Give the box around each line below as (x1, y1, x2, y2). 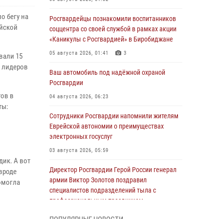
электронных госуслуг (49, 132, 112, 140)
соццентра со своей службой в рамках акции (49, 25, 176, 33)
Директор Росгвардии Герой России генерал (49, 166, 176, 174)
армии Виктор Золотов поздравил (49, 176, 147, 184)
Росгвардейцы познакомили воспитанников (49, 15, 176, 22)
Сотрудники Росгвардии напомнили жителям (49, 112, 178, 120)
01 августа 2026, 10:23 (49, 211, 109, 218)
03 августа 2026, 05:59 (49, 147, 109, 153)
